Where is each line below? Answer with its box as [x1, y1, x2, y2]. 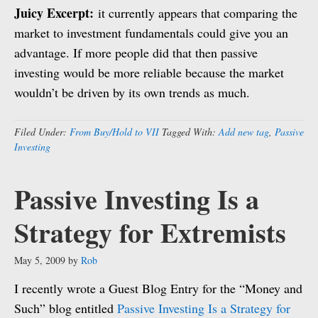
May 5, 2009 [14, 253, 65, 267]
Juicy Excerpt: [14, 4, 98, 22]
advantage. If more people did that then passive [14, 44, 258, 61]
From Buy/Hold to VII [70, 125, 159, 138]
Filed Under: [14, 125, 70, 138]
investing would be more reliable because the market [14, 64, 284, 81]
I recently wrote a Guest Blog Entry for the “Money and [14, 280, 302, 297]
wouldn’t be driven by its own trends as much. [14, 84, 250, 101]
